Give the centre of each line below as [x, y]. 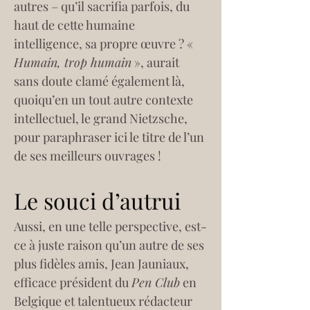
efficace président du [73, 282]
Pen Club [156, 282]
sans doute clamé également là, [101, 81]
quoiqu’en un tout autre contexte [105, 100]
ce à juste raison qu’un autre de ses [110, 245]
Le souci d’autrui [97, 200]
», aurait [157, 62]
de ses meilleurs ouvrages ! [88, 156]
